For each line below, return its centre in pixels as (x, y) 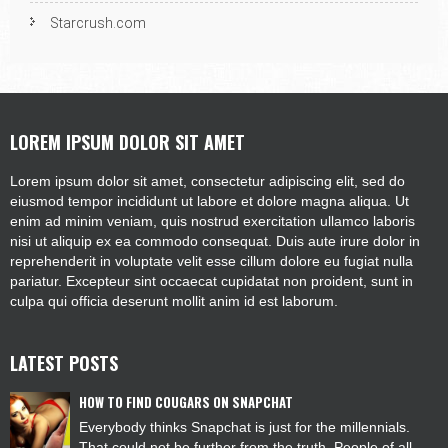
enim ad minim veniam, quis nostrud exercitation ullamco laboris (212, 221)
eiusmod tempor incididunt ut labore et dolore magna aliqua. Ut (209, 201)
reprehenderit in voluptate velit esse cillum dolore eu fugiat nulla (211, 261)
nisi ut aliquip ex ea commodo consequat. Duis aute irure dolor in (215, 241)
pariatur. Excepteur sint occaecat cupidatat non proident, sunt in (211, 281)
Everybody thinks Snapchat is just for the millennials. (244, 427)
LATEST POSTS (64, 363)
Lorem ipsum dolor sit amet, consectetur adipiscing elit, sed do (207, 181)
